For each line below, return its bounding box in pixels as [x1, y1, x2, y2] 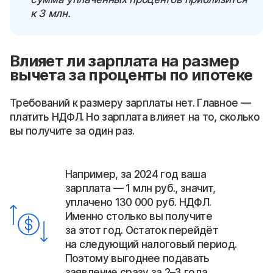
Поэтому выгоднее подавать [65, 252, 210, 264]
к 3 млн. [30, 7, 71, 19]
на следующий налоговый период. [65, 238, 237, 250]
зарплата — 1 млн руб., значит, [65, 182, 216, 194]
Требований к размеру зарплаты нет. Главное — [10, 96, 251, 109]
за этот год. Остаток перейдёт [65, 224, 218, 236]
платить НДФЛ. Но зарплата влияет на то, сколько [10, 110, 260, 123]
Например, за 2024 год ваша [65, 168, 206, 180]
